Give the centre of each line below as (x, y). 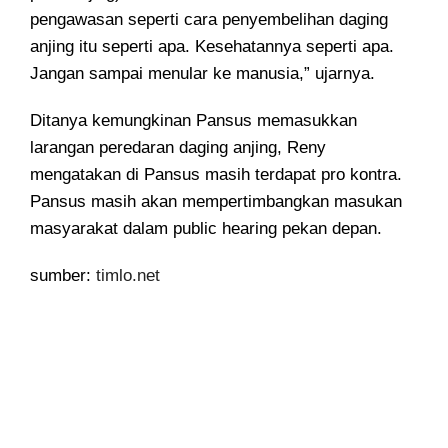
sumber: (63, 276)
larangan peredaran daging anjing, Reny (178, 148)
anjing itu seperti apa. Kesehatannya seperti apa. (212, 47)
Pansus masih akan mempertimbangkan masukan (216, 202)
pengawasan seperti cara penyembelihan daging (209, 20)
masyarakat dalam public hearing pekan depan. (206, 229)
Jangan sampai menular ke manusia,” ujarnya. (202, 74)
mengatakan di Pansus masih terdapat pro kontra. (216, 175)
